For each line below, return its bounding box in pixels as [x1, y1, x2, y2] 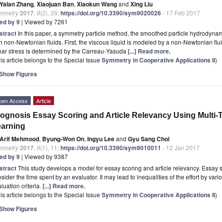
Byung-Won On [42, 134, 84, 143]
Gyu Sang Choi [128, 134, 169, 143]
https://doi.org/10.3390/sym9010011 [60, 143, 161, 152]
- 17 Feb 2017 [161, 8, 200, 17]
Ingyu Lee [87, 134, 114, 143]
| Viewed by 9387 [20, 152, 68, 161]
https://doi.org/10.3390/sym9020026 [60, 8, 161, 17]
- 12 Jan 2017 [161, 143, 200, 152]
